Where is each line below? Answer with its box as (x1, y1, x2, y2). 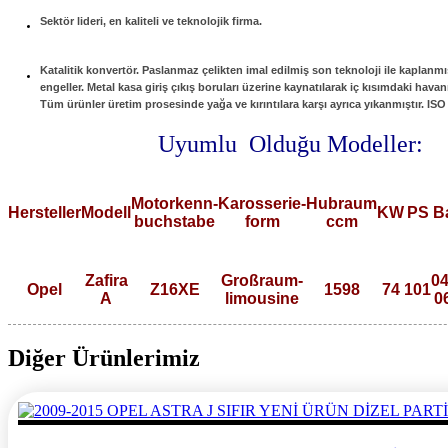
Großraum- (221, 271, 303, 289)
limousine (225, 289, 299, 307)
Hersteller (8, 203, 81, 221)
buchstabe (134, 212, 215, 230)
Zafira (84, 271, 128, 289)
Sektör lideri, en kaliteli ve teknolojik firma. (40, 14, 262, 27)
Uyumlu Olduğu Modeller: (8, 130, 423, 157)
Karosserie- (218, 194, 306, 212)
